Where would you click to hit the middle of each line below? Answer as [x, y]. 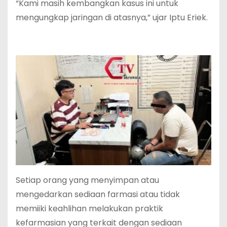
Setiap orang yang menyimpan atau [87, 180]
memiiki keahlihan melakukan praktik [89, 209]
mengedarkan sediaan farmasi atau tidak [98, 195]
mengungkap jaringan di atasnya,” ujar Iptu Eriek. [112, 17]
